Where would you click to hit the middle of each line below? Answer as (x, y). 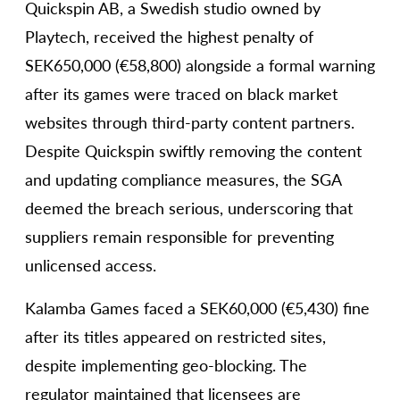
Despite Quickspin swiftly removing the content (193, 150)
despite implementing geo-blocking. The (166, 365)
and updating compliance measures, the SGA (183, 179)
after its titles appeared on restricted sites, (175, 336)
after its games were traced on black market (181, 93)
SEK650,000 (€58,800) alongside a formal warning (200, 65)
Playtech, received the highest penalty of (169, 36)
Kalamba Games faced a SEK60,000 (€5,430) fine (197, 308)
